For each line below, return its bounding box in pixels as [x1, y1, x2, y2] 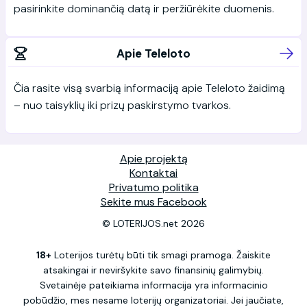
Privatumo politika [108, 180, 199, 195]
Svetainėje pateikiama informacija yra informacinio [39, 278, 268, 291]
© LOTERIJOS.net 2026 [102, 217, 205, 230]
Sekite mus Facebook [100, 194, 207, 209]
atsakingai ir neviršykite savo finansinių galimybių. [43, 263, 264, 276]
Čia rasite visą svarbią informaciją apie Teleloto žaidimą [14, 80, 285, 95]
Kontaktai [130, 165, 177, 180]
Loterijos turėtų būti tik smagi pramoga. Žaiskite [51, 248, 271, 261]
